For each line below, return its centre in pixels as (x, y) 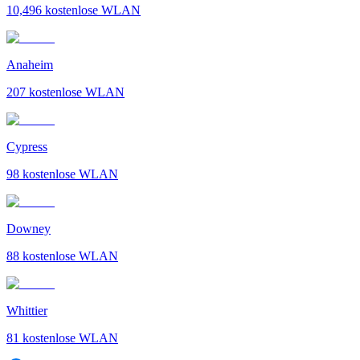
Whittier (27, 310)
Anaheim (30, 64)
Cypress (27, 146)
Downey (29, 228)
